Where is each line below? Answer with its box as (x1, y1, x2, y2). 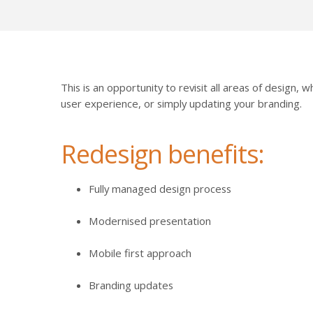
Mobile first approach (89, 246, 191, 261)
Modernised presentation (89, 214, 211, 228)
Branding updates (89, 278, 173, 293)
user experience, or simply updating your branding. (61, 96, 302, 110)
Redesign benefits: (61, 136, 265, 171)
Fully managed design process (89, 182, 231, 196)
